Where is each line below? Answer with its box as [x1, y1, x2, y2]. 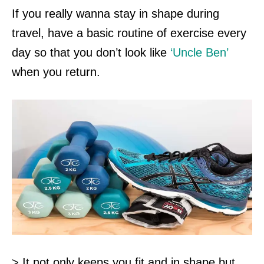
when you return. [12, 65, 100, 79]
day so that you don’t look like [12, 46, 170, 60]
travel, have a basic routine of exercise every [12, 27, 246, 40]
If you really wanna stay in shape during [12, 7, 219, 21]
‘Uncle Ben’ [170, 46, 228, 60]
